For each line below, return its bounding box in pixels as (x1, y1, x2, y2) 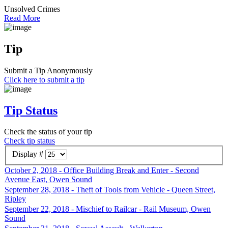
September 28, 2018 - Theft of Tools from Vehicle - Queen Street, (5, 185, 215, 194)
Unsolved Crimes (4, 4, 60, 13)
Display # (12, 150, 45, 159)
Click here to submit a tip (4, 75, 84, 84)
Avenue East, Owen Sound (5, 175, 92, 184)
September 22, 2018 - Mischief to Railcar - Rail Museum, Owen (5, 205, 211, 214)
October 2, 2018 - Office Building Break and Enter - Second (5, 166, 199, 175)
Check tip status (4, 136, 55, 146)
